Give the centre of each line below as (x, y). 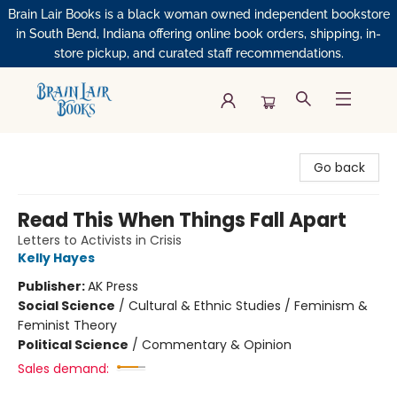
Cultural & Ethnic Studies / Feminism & (248, 306)
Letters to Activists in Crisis (100, 240)
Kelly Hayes (56, 258)
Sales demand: (63, 369)
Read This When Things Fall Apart (182, 220)
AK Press (113, 286)
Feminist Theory (67, 325)
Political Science (73, 345)
